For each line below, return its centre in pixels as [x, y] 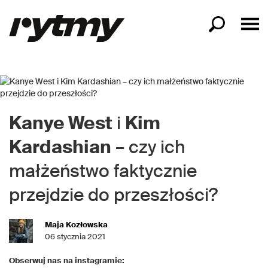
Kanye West [61, 123]
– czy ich [148, 147]
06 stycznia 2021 [75, 237]
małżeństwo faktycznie [103, 171]
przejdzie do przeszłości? [113, 195]
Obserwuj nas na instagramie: [67, 261]
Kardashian [60, 147]
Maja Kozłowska [76, 225]
